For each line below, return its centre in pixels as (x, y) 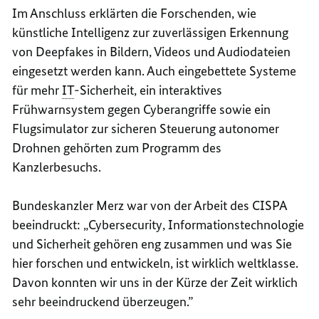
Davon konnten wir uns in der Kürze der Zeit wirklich (155, 283)
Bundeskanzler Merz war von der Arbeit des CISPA (150, 206)
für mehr (37, 90)
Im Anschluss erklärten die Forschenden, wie (135, 14)
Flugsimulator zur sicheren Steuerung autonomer (146, 129)
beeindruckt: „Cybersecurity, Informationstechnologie (158, 225)
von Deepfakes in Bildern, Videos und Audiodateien (152, 52)
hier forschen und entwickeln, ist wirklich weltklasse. (156, 263)
